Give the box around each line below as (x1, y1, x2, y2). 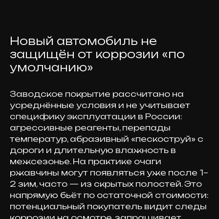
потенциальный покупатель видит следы (10, 201, 207, 211)
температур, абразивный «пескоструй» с (10, 134, 203, 144)
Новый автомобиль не (10, 34, 157, 47)
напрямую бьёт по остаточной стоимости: (10, 190, 209, 200)
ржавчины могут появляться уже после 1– (10, 168, 208, 177)
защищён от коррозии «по (10, 47, 185, 61)
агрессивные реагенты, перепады (10, 123, 171, 132)
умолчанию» (10, 61, 93, 74)
